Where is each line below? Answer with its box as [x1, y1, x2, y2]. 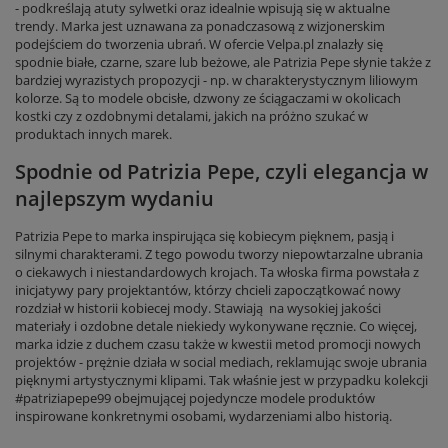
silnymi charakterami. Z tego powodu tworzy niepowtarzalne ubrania [15, 244, 423, 263]
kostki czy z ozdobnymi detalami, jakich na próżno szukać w [15, 106, 368, 125]
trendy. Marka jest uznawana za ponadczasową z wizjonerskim [15, 16, 385, 35]
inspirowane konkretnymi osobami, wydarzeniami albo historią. [15, 406, 392, 425]
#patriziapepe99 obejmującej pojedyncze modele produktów [15, 388, 375, 407]
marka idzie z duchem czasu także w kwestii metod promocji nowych [15, 334, 421, 353]
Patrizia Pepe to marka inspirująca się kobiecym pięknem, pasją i [15, 226, 394, 245]
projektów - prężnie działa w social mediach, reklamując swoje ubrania [15, 352, 427, 371]
